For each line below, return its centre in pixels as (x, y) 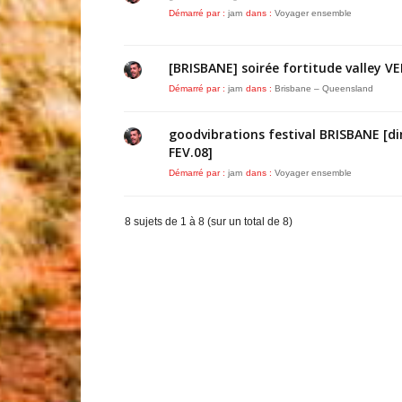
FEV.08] (191, 152)
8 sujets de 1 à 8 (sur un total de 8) (209, 222)
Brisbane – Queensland (324, 88)
